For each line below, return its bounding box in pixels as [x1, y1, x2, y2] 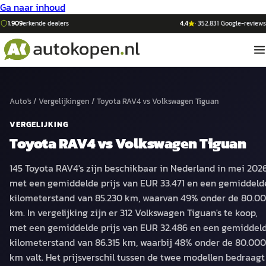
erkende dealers [23, 18, 69, 28]
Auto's [9, 96, 31, 107]
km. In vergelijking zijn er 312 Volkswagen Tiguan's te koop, [9, 205, 257, 220]
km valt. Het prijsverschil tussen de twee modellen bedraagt [9, 250, 265, 264]
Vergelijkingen [39, 96, 90, 107]
